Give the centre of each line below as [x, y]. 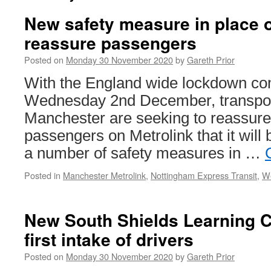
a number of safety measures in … [145, 153]
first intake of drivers [109, 239]
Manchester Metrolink [104, 175]
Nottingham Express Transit [204, 175]
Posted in [42, 175]
